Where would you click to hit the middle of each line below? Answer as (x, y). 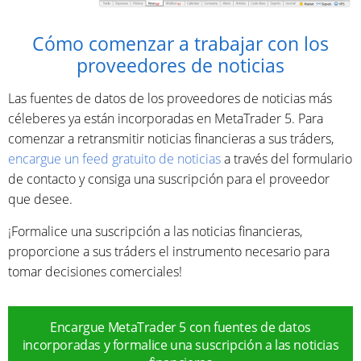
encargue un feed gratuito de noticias (114, 158)
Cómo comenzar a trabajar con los (180, 43)
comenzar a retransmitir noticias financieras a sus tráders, (171, 138)
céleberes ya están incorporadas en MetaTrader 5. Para (166, 118)
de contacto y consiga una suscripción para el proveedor (169, 178)
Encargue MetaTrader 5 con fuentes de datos (180, 327)
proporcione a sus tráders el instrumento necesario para (169, 251)
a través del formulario (286, 158)
